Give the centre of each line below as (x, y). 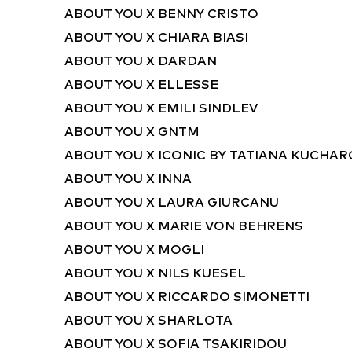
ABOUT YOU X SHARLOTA (148, 320)
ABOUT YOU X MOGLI (134, 249)
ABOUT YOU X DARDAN (141, 60)
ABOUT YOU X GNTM (132, 131)
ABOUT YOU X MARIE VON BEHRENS (184, 225)
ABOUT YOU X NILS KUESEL (155, 273)
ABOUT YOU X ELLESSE (141, 84)
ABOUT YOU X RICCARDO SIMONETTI (187, 296)
